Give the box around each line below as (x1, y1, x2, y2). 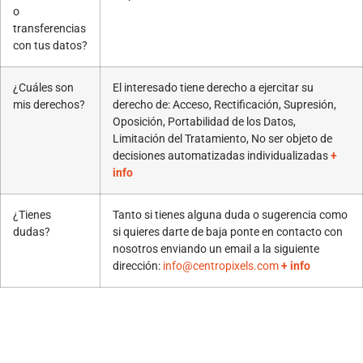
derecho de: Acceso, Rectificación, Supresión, (113, 97, 336, 112)
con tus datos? (13, 38, 88, 53)
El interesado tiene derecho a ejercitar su (113, 80, 314, 95)
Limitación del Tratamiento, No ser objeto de (113, 131, 332, 146)
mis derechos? (13, 97, 85, 112)
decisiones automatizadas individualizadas (113, 148, 331, 163)
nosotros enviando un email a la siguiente (113, 241, 319, 256)
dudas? (13, 224, 50, 239)
